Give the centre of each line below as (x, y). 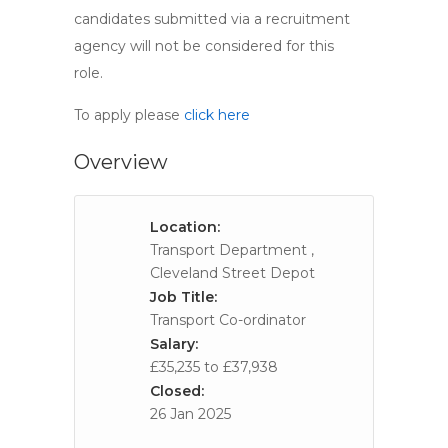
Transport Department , (232, 250)
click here (217, 115)
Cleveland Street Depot (232, 273)
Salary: (174, 344)
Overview (121, 162)
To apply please (129, 115)
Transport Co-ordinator (228, 320)
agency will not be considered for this (204, 46)
